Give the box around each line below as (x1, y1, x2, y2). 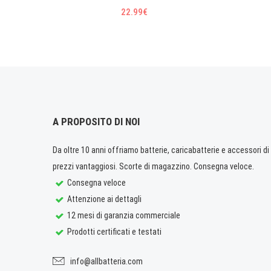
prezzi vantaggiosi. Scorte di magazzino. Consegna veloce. (53, 161, 254, 171)
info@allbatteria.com (70, 256, 143, 266)
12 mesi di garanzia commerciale (65, 210, 180, 220)
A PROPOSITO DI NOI (53, 115, 140, 128)
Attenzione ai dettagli (65, 194, 142, 204)
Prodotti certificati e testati (65, 226, 162, 237)
